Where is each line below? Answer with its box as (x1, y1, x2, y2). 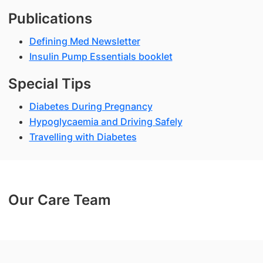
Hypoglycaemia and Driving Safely (29, 116, 183, 127)
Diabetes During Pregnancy (29, 100, 153, 112)
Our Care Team (8, 191, 111, 208)
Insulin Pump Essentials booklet (29, 50, 173, 62)
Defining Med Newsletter (29, 35, 140, 47)
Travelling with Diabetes (29, 131, 137, 143)
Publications (8, 10, 92, 27)
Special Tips (8, 75, 91, 92)
